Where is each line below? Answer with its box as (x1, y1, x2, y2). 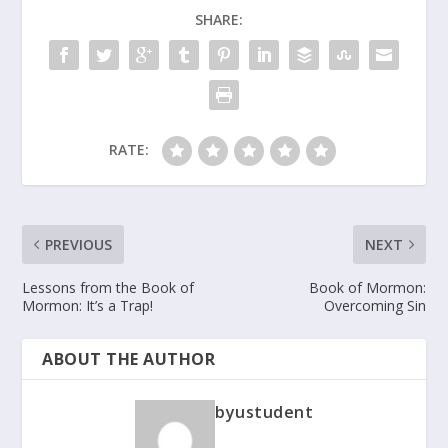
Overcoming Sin (323, 295, 426, 315)
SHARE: (195, 9, 243, 29)
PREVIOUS (45, 234, 113, 254)
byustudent (215, 400, 313, 423)
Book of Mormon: (308, 277, 426, 297)
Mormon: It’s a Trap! (22, 295, 154, 315)
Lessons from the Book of (22, 277, 195, 297)
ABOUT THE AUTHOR (42, 347, 216, 370)
